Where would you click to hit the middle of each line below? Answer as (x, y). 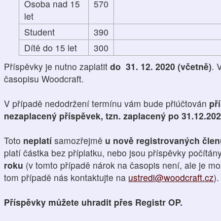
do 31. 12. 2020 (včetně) (161, 66)
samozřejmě (77, 140)
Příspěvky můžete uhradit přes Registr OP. (93, 202)
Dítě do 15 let (51, 48)
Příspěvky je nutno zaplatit (57, 66)
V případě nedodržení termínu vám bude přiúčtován (107, 103)
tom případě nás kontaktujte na (66, 177)
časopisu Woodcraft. (44, 79)
